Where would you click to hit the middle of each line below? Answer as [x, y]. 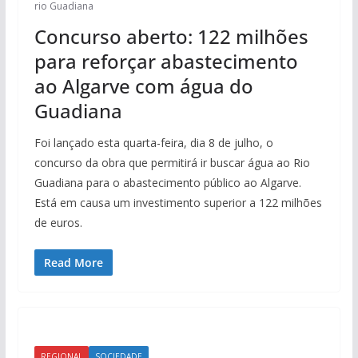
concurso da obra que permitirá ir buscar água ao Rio [172, 162]
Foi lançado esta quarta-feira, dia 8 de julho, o [153, 142]
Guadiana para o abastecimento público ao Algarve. [167, 182]
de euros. [58, 222]
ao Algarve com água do [143, 86]
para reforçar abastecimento [166, 61]
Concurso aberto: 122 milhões [171, 36]
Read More [73, 262]
